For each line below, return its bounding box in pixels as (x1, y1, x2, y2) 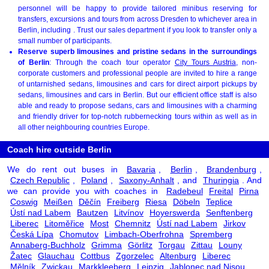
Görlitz (128, 240, 153, 250)
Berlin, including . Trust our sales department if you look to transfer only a (18, 25, 257, 34)
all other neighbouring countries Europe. (18, 122, 150, 131)
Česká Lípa (10, 229, 53, 239)
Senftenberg (206, 207, 253, 217)
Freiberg (107, 196, 139, 207)
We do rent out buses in (7, 164, 124, 174)
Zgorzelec (116, 250, 154, 261)
